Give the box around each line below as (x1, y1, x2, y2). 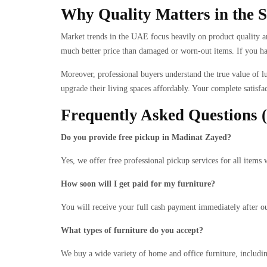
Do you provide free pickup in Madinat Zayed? (61, 133, 231, 142)
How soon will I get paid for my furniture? (61, 179, 215, 188)
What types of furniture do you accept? (61, 226, 203, 235)
